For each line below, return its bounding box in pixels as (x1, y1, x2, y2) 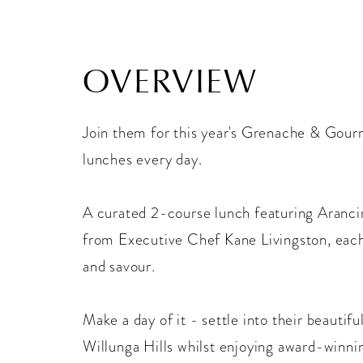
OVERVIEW (83, 61, 258, 101)
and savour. (83, 254, 156, 277)
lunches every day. (83, 147, 203, 170)
